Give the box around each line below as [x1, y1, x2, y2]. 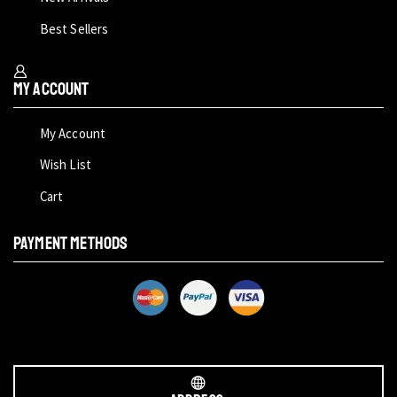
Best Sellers [39, 20, 109, 38]
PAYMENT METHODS [13, 232, 128, 255]
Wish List [39, 156, 92, 174]
